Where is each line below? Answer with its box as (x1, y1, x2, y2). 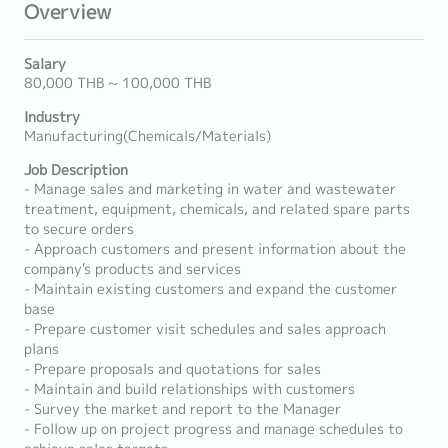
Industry (24, 107, 80, 127)
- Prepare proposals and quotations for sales (24, 359, 321, 379)
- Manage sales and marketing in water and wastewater (24, 179, 396, 199)
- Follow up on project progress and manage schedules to (24, 419, 403, 439)
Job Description (24, 160, 128, 180)
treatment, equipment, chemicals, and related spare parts (24, 199, 410, 219)
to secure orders (24, 219, 134, 239)
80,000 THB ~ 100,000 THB (24, 73, 211, 93)
